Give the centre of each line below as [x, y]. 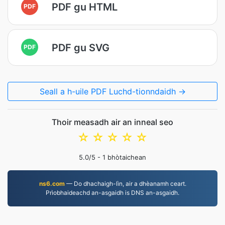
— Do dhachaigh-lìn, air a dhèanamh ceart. [125, 184]
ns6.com [52, 184]
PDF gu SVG [81, 47]
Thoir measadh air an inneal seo [113, 122]
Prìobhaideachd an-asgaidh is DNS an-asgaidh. [113, 193]
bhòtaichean [126, 157]
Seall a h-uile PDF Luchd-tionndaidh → [113, 91]
